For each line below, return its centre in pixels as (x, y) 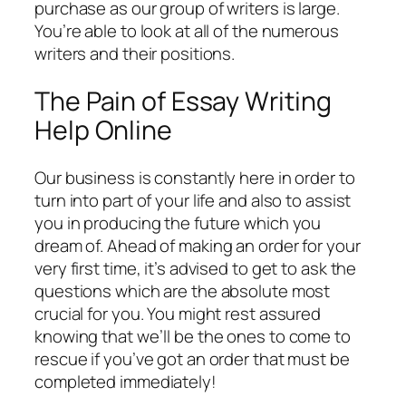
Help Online (103, 130)
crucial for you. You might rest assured (178, 313)
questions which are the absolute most (183, 290)
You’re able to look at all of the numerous (187, 31)
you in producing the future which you (178, 222)
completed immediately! (126, 381)
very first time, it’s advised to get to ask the (196, 268)
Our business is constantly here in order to (195, 177)
